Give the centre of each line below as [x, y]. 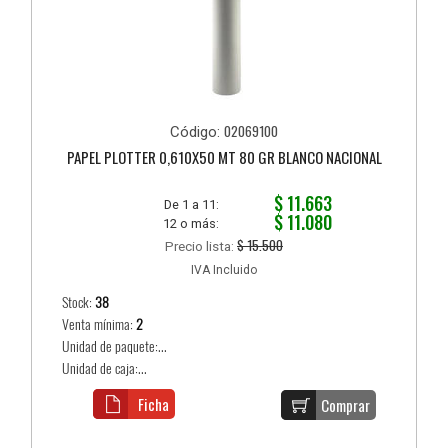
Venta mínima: [99, 325]
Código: [197, 132]
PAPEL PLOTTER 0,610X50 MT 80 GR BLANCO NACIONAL [224, 157]
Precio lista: [201, 246]
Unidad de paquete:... [115, 347]
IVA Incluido [224, 270]
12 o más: [191, 224]
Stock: [79, 303]
